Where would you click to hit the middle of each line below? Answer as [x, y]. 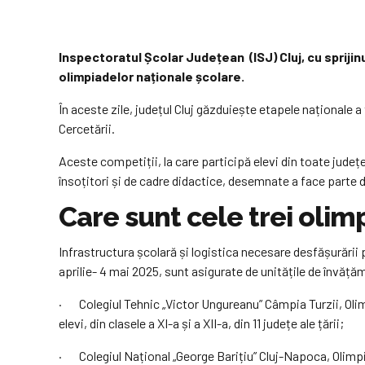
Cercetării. [87, 129]
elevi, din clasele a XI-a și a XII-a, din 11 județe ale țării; [201, 323]
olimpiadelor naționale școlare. [152, 77]
